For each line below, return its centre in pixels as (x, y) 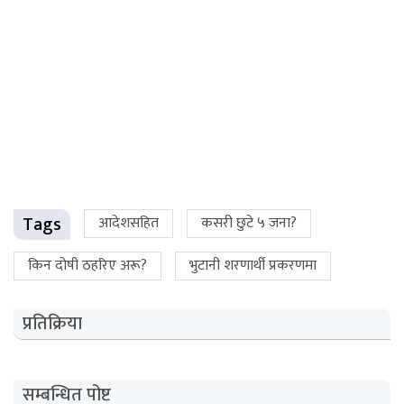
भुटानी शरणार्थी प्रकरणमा (253, 265)
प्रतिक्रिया (52, 323)
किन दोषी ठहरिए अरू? (87, 265)
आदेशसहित (129, 223)
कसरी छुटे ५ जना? (249, 223)
